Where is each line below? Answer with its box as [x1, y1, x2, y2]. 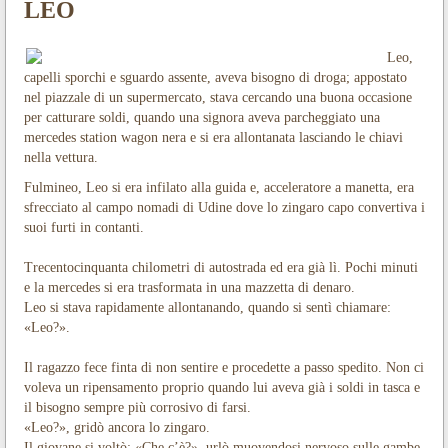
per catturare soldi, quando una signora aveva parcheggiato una [23, 109, 380, 125]
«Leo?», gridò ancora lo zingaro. [23, 419, 210, 435]
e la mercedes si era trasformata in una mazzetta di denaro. [23, 279, 355, 295]
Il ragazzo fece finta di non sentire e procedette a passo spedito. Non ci [23, 359, 424, 375]
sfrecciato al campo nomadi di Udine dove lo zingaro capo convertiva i [23, 199, 425, 215]
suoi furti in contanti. [23, 219, 144, 235]
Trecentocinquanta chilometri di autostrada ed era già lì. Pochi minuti [23, 259, 418, 275]
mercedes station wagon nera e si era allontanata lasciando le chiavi [23, 129, 403, 145]
